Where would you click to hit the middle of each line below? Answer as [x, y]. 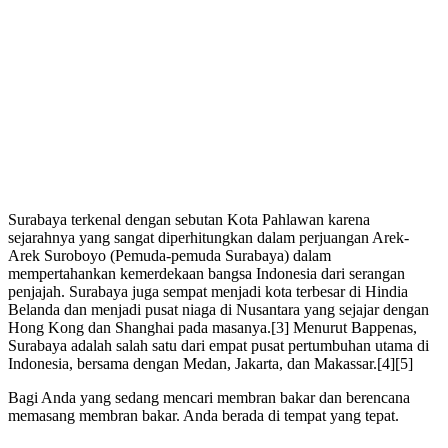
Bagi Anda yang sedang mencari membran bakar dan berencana [209, 398]
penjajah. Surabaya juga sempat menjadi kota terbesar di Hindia [208, 292]
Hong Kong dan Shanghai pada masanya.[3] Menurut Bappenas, [212, 328]
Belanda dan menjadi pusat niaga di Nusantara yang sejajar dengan [218, 310]
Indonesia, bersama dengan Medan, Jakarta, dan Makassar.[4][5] [210, 364]
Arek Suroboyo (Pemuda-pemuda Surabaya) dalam [169, 256]
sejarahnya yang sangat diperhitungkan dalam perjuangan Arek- [208, 238]
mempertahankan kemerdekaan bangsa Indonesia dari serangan [206, 274]
